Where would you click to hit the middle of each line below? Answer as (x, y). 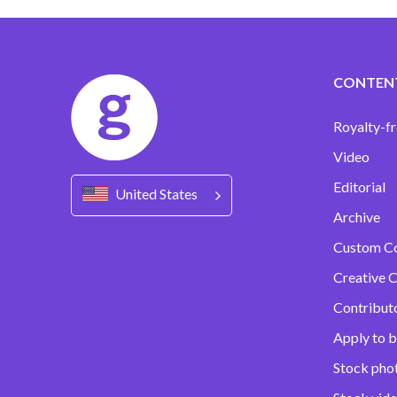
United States (156, 194)
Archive (357, 217)
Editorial (359, 187)
